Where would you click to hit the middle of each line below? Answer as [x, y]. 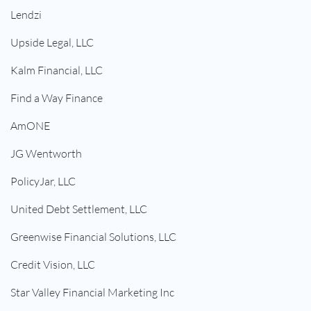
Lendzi [26, 15]
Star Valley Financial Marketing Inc [92, 293]
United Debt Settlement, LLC [79, 209]
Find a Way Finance [57, 98]
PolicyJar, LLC [43, 182]
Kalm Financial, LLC [57, 70]
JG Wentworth [46, 154]
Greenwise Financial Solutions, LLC [93, 237]
